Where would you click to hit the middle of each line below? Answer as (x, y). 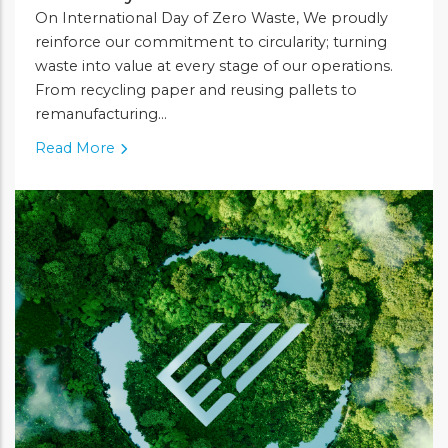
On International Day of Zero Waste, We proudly (211, 17)
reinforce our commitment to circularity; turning (211, 41)
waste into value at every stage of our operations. (214, 65)
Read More (75, 147)
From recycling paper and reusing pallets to (196, 89)
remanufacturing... (101, 113)
